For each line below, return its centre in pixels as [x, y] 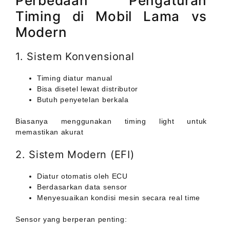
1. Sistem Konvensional [75, 57]
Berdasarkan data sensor [82, 187]
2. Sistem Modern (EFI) [75, 155]
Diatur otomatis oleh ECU [82, 176]
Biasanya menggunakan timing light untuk [111, 121]
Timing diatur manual [75, 78]
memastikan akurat [50, 132]
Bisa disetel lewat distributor [88, 89]
